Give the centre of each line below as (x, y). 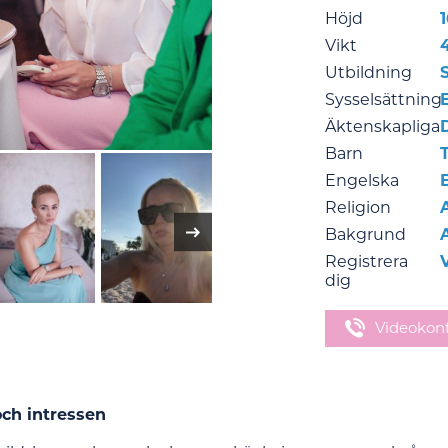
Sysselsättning (383, 99)
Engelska (361, 180)
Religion (357, 207)
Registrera (366, 261)
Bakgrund (365, 234)
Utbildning (368, 72)
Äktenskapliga (382, 126)
